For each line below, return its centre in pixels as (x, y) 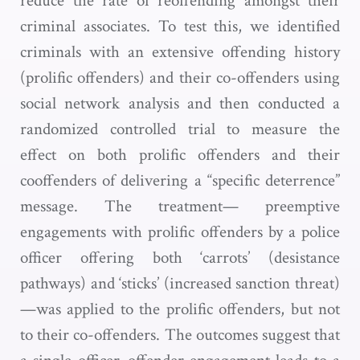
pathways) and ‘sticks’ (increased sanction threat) (180, 283)
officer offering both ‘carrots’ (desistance (180, 258)
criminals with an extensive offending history (180, 52)
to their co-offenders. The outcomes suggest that (180, 335)
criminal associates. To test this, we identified (180, 26)
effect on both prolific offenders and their (180, 155)
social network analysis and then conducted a (180, 103)
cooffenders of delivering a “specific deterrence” (180, 180)
